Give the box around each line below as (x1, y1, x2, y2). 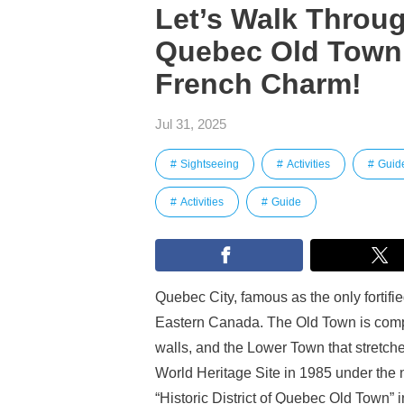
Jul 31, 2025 (155, 116, 226, 132)
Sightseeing (180, 158, 239, 170)
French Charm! (155, 68, 362, 100)
